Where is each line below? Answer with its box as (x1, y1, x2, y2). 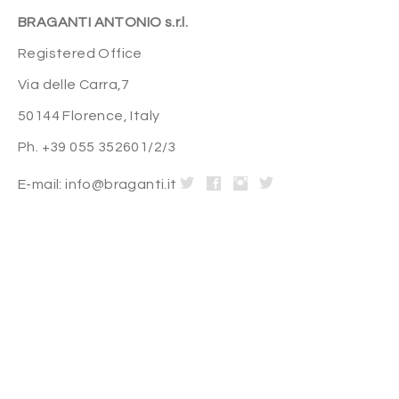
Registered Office (18, 45, 142, 61)
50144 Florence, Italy (18, 108, 160, 123)
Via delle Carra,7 (18, 77, 130, 92)
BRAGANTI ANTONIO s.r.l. (18, 14, 189, 29)
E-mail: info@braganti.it (18, 176, 180, 191)
